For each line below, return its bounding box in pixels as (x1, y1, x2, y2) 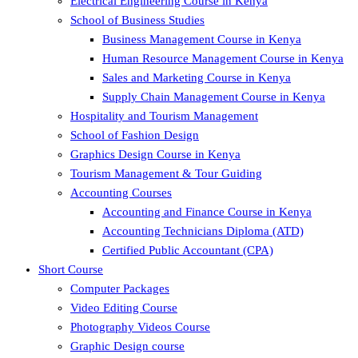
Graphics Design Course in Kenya (70, 148, 241, 161)
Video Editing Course (70, 301, 177, 314)
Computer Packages (70, 282, 169, 295)
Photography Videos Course (70, 320, 210, 333)
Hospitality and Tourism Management (70, 109, 258, 122)
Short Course (38, 263, 103, 276)
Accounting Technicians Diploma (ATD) (102, 225, 304, 237)
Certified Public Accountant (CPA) (102, 244, 273, 257)
